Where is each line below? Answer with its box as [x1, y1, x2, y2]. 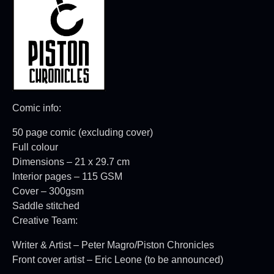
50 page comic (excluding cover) [12, 127, 153, 138]
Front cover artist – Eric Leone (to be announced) [12, 254, 223, 265]
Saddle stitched [12, 200, 80, 211]
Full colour [12, 141, 58, 152]
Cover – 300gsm [12, 185, 84, 196]
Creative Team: [12, 215, 78, 226]
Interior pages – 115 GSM [12, 171, 122, 182]
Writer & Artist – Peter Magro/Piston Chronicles [12, 239, 214, 250]
